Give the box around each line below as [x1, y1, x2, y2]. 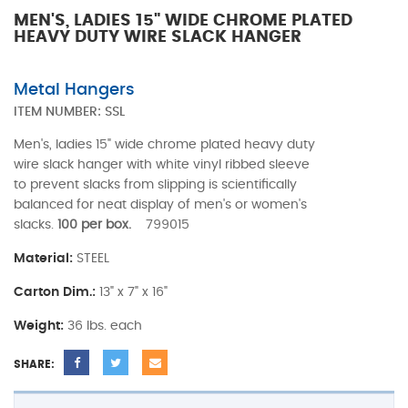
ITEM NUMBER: [14, 105, 105, 118]
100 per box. [57, 218, 146, 231]
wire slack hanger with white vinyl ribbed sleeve [14, 158, 310, 171]
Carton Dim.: [14, 285, 96, 299]
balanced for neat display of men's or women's [14, 198, 307, 211]
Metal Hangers [14, 81, 135, 98]
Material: [14, 251, 73, 265]
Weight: [14, 319, 64, 332]
